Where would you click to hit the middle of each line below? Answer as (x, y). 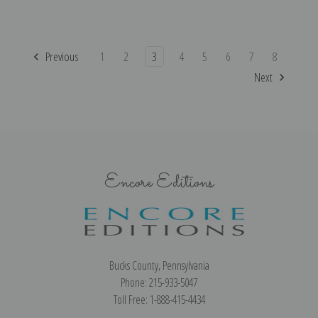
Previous (61, 56)
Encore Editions (159, 182)
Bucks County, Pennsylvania (159, 265)
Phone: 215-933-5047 (159, 282)
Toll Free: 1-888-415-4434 (159, 299)
